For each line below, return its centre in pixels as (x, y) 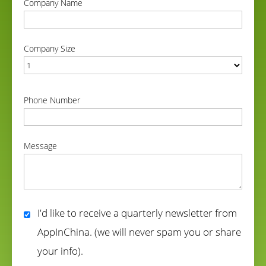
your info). (61, 251)
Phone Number (52, 100)
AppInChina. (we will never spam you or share (140, 232)
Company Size (50, 48)
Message (40, 145)
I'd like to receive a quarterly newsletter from (137, 213)
